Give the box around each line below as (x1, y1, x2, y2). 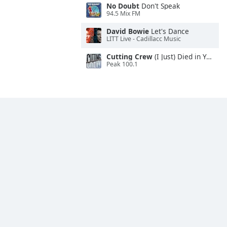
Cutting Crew (106, 52, 153, 61)
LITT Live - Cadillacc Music (106, 34, 181, 44)
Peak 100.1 (106, 60, 138, 69)
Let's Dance (149, 26, 189, 36)
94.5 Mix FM (106, 9, 140, 18)
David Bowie (106, 26, 149, 36)
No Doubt (106, 1, 139, 11)
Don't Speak (139, 1, 180, 11)
